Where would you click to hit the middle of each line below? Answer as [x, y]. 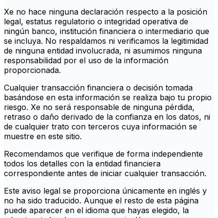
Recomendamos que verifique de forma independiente [103, 154]
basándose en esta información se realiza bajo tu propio [108, 98]
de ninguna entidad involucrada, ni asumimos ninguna [103, 51]
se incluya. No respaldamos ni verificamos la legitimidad [106, 41]
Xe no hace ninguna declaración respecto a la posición [106, 12]
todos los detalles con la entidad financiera [82, 164]
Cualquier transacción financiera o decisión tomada [98, 88]
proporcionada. [32, 70]
